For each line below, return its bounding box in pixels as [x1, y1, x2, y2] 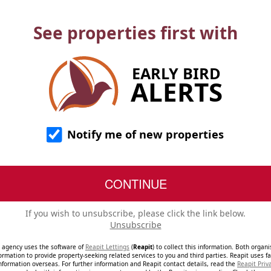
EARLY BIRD [132, 62, 221, 83]
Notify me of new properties [64, 127, 224, 142]
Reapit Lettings [85, 243, 129, 251]
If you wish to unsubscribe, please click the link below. [25, 207, 246, 219]
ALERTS [130, 74, 223, 109]
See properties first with [33, 21, 238, 44]
